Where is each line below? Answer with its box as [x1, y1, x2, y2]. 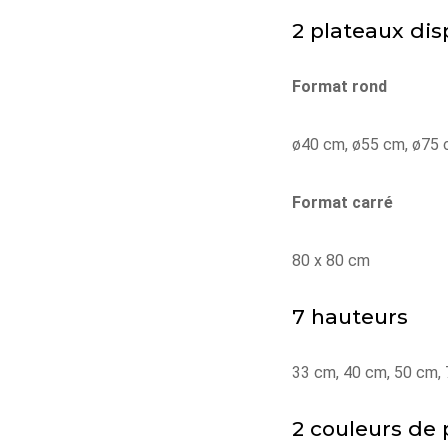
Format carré [292, 193, 393, 212]
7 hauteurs [292, 304, 408, 329]
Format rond [292, 77, 387, 96]
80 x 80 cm [292, 251, 370, 270]
